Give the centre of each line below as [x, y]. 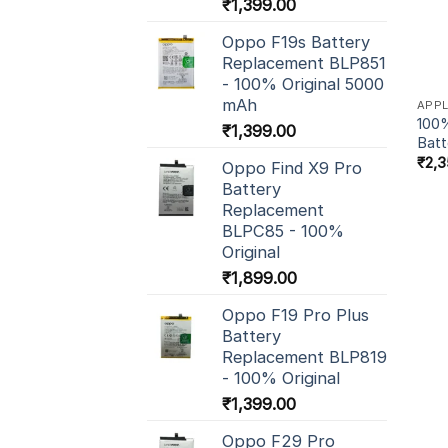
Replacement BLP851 [304, 63]
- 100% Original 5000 [303, 84]
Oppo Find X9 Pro [292, 168]
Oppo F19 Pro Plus [295, 315]
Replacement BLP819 [304, 357]
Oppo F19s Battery [296, 42]
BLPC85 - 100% [283, 231]
